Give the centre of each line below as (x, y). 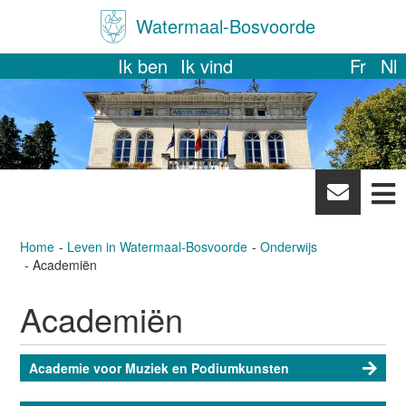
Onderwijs (289, 247)
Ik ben (142, 65)
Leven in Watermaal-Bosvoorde (158, 247)
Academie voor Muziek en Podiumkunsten (159, 368)
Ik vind (206, 65)
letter (336, 237)
